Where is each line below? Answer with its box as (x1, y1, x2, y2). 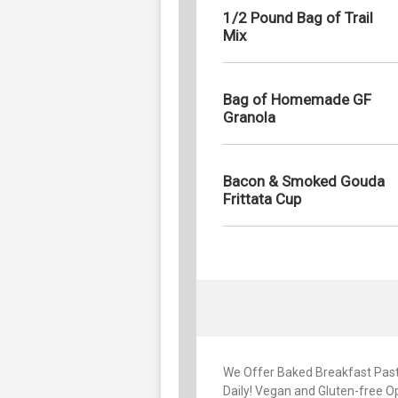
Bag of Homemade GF (223, 90, 371, 108)
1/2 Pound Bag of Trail (223, 8, 373, 27)
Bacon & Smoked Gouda (223, 171, 385, 190)
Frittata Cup (223, 189, 301, 208)
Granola (223, 107, 275, 126)
